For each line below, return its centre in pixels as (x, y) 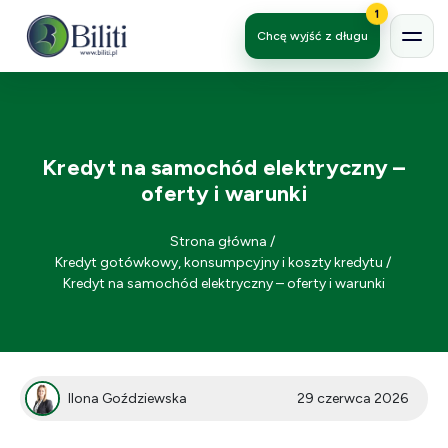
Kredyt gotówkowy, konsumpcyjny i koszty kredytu (218, 262)
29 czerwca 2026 (352, 398)
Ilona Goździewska (127, 398)
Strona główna (218, 241)
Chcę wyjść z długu (312, 35)
